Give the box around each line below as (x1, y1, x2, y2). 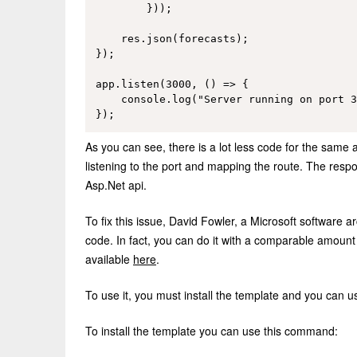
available (85, 251, 133, 268)
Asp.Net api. (85, 177, 147, 194)
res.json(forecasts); (95, 32, 249, 45)
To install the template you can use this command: (85, 323, 338, 339)
